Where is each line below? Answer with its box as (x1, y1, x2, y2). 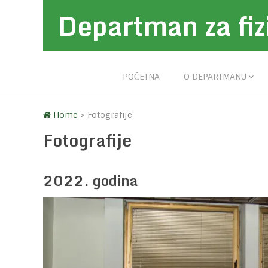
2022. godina (43, 169, 138, 192)
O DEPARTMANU (184, 71, 246, 82)
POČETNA (123, 71, 160, 82)
